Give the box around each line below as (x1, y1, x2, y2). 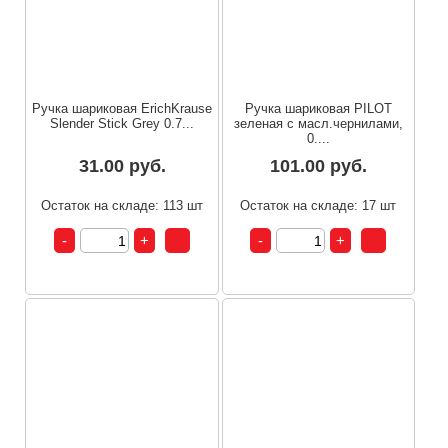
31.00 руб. (78, 156, 166, 177)
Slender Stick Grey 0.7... (50, 116, 195, 132)
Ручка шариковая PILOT (244, 101, 392, 117)
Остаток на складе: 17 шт (240, 198, 397, 214)
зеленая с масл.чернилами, (233, 116, 403, 132)
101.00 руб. (269, 156, 367, 177)
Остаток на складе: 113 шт (41, 198, 204, 214)
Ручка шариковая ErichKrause (32, 101, 213, 117)
